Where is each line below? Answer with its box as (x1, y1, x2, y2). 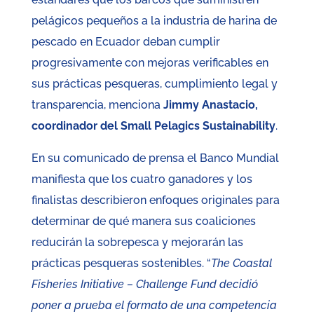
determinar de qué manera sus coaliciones (31, 214, 256, 228)
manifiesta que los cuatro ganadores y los (31, 172, 252, 186)
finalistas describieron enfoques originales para (31, 193, 280, 207)
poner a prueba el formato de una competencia (31, 299, 277, 313)
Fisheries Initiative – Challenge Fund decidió (31, 278, 258, 292)
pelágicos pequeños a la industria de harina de (31, 14, 277, 28)
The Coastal (210, 257, 272, 271)
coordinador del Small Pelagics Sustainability (31, 119, 275, 133)
